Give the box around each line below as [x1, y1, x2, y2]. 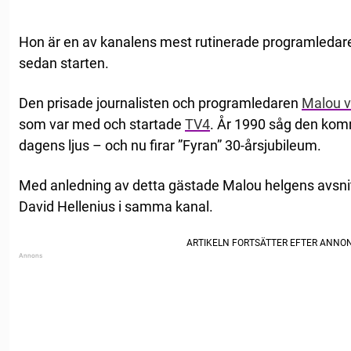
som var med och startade [19, 116, 185, 133]
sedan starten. [19, 55, 109, 72]
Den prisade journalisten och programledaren [19, 95, 302, 112]
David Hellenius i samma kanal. [19, 198, 213, 215]
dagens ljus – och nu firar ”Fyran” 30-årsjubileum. [19, 137, 321, 154]
